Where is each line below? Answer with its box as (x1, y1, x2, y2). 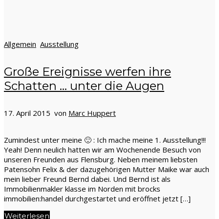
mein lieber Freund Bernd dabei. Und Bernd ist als (4, 174, 171, 184)
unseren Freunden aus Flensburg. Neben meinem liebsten (4, 154, 197, 165)
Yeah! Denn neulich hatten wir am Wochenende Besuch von (4, 145, 201, 155)
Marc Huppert (68, 108, 116, 118)
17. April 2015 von (4, 108, 68, 118)
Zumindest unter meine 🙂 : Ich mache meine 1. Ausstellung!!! (4, 135, 206, 145)
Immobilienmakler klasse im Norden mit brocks (4, 184, 160, 194)
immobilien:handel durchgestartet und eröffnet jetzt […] (4, 194, 191, 204)
